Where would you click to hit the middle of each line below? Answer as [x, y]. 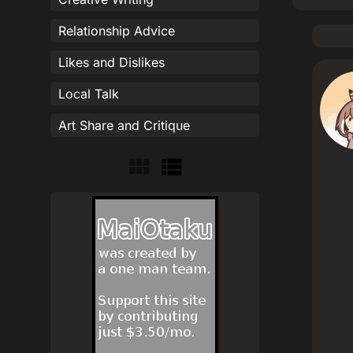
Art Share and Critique [124, 125]
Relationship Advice [117, 31]
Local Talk [89, 94]
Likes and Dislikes [111, 62]
